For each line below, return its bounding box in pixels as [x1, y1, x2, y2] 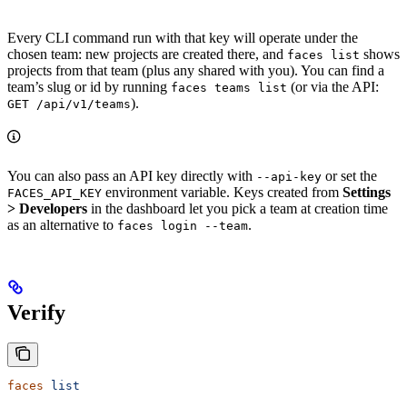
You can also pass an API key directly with [7, 167, 256, 184]
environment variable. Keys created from [102, 184, 342, 200]
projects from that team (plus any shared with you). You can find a [7, 62, 384, 78]
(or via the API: [287, 78, 379, 94]
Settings [342, 184, 391, 200]
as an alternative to [7, 216, 117, 233]
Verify [7, 300, 65, 324]
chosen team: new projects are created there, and [7, 45, 287, 62]
